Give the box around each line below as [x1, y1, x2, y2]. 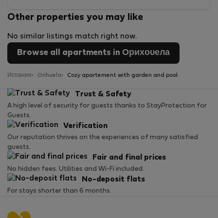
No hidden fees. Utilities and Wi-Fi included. [7, 166, 144, 173]
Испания [7, 73, 32, 78]
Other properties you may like [7, 13, 143, 22]
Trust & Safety [75, 91, 131, 98]
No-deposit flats [82, 176, 145, 183]
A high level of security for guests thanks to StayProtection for [7, 103, 207, 109]
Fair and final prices [92, 154, 166, 162]
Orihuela [37, 73, 61, 78]
